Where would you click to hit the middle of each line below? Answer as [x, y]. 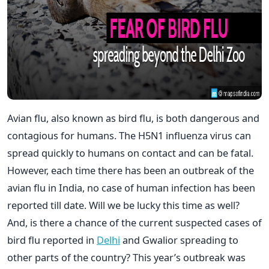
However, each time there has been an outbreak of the [131, 170]
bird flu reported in [52, 240]
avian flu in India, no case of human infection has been [131, 187]
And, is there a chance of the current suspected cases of [134, 222]
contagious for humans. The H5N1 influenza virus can [129, 135]
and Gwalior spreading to [179, 240]
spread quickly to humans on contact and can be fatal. [130, 153]
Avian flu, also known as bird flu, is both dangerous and [133, 118]
